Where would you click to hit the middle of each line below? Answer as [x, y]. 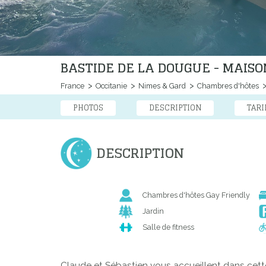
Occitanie [110, 86]
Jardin [153, 211]
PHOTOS [88, 108]
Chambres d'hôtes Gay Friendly [196, 195]
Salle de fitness [168, 227]
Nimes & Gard [161, 86]
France [72, 86]
